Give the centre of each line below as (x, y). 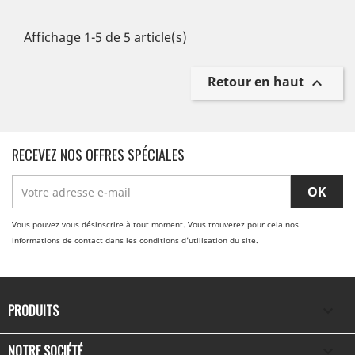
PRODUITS (33, 311)
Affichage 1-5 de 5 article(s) (105, 37)
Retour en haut (258, 82)
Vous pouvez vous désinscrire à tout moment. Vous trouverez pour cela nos (155, 224)
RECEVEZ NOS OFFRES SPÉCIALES (98, 155)
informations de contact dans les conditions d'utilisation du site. (135, 240)
